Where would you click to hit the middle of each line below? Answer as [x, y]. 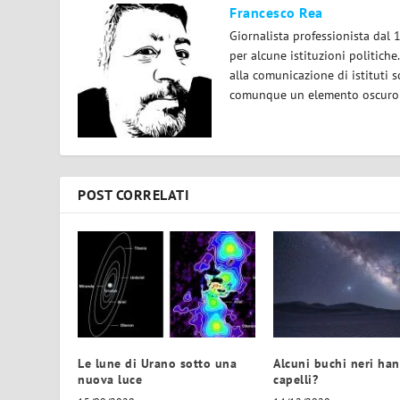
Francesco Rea [276, 12]
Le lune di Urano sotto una [158, 363]
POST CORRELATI [134, 194]
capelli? [296, 379]
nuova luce [110, 379]
